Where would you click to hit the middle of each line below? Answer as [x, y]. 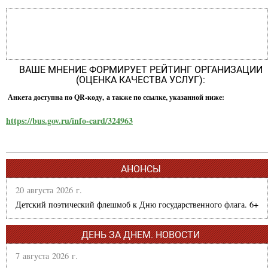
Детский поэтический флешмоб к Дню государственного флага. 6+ [137, 204]
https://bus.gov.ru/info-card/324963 [69, 121]
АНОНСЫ [141, 169]
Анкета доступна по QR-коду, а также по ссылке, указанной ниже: [116, 97]
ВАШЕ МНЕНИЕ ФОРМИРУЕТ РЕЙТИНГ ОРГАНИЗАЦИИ [141, 69]
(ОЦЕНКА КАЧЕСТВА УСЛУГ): [141, 80]
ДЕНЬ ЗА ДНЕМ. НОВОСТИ [141, 234]
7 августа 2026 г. [47, 255]
